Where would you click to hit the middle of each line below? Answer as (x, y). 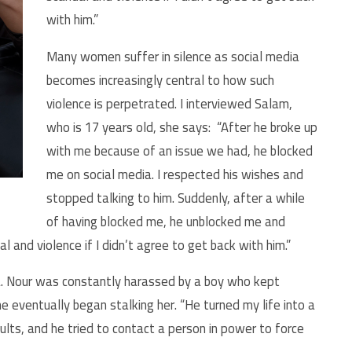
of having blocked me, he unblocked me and (166, 221)
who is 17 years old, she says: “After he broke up (182, 127)
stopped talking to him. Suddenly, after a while (176, 198)
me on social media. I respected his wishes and (175, 174)
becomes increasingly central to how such (160, 80)
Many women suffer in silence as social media (173, 56)
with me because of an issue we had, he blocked (180, 150)
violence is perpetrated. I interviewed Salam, (169, 103)
